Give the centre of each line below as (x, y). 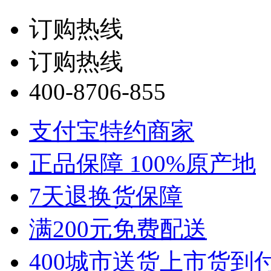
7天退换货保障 (106, 196)
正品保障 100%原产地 (142, 164)
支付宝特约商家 (112, 131)
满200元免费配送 (118, 229)
